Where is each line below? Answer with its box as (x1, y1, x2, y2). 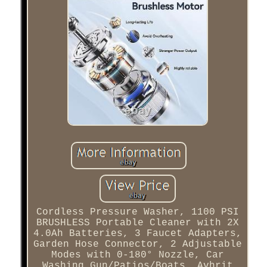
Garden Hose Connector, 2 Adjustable (33, 238, 242, 250)
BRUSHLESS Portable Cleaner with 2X (36, 217, 239, 228)
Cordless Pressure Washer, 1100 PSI (36, 206, 239, 218)
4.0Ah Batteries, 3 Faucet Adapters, (33, 228, 242, 239)
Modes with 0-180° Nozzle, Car (51, 249, 224, 260)
